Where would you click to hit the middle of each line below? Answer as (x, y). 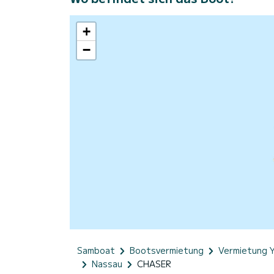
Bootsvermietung (167, 250)
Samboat (96, 250)
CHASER (154, 263)
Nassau (107, 263)
